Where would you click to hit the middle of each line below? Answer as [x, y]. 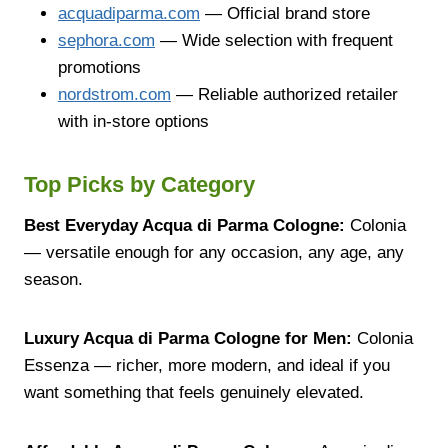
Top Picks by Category [139, 184]
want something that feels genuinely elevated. [194, 392]
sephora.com [106, 40]
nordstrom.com [114, 94]
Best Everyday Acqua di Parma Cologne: [184, 225]
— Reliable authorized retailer [284, 94]
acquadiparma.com [129, 13]
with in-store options [133, 121]
